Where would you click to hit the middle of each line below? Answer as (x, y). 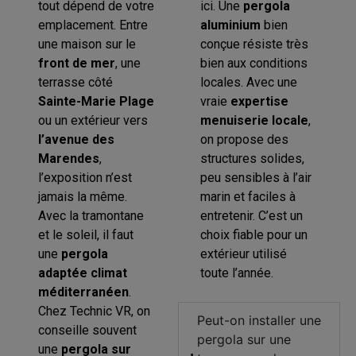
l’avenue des (77, 139)
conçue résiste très (255, 44)
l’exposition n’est (85, 177)
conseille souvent (88, 330)
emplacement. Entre (93, 25)
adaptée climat (83, 273)
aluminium (231, 25)
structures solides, (253, 158)
